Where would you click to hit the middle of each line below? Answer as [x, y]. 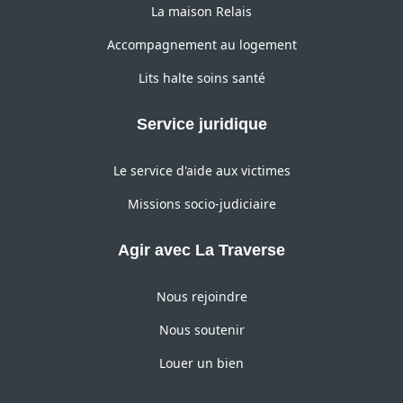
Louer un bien [201, 363]
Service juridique [201, 125]
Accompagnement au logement [201, 45]
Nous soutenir [201, 330]
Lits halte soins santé [201, 78]
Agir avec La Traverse [201, 251]
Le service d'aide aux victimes [201, 171]
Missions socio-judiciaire [201, 204]
